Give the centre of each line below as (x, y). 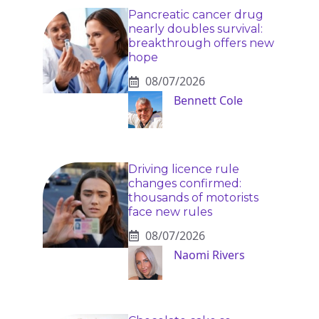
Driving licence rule (184, 169)
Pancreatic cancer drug (196, 15)
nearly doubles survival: (195, 29)
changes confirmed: (185, 183)
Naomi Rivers (209, 255)
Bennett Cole (208, 101)
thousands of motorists (193, 197)
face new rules (170, 211)
